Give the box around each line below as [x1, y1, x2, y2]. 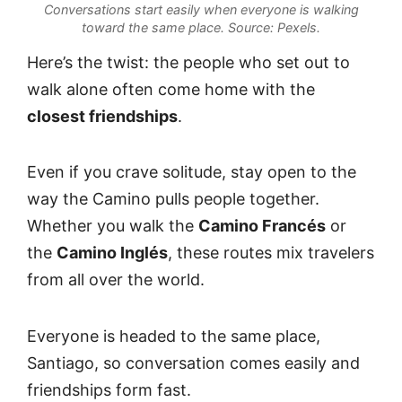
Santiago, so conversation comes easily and [27, 353, 360, 372]
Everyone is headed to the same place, [27, 326, 320, 345]
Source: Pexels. [224, 19, 320, 35]
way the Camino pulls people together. [27, 189, 319, 209]
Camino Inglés [57, 243, 168, 263]
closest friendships [27, 106, 178, 126]
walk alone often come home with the [27, 79, 315, 99]
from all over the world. [27, 270, 205, 290]
